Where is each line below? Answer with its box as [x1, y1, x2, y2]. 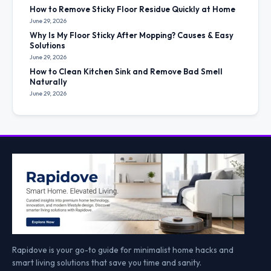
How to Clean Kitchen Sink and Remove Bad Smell [30, 66, 223, 76]
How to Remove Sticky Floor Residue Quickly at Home [30, 4, 235, 14]
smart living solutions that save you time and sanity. [12, 256, 201, 268]
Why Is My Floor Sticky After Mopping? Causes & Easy [30, 30, 233, 40]
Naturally [30, 76, 67, 87]
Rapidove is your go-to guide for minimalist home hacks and [12, 244, 233, 255]
